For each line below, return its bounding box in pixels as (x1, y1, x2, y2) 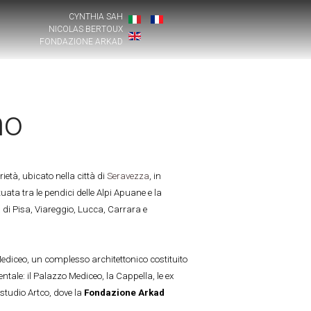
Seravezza (106, 170, 149, 181)
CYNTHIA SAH (69, 12, 124, 22)
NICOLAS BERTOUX (49, 24, 124, 34)
